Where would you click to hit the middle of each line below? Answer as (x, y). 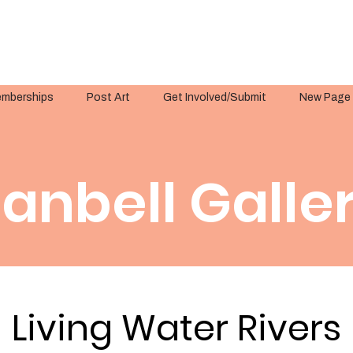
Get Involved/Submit (215, 98)
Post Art (108, 98)
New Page (325, 98)
